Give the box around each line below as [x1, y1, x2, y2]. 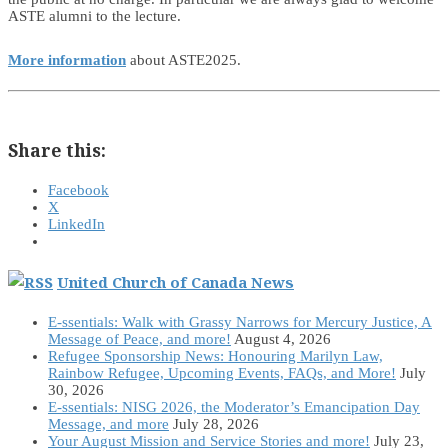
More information [8, 51, 126, 68]
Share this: [8, 138, 106, 163]
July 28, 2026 [173, 415, 259, 432]
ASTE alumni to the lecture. [8, 7, 181, 24]
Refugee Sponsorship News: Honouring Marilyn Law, [48, 347, 383, 364]
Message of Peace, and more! [48, 330, 231, 347]
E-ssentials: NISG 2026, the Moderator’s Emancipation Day [48, 398, 420, 415]
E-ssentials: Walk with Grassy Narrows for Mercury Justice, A [48, 313, 432, 330]
